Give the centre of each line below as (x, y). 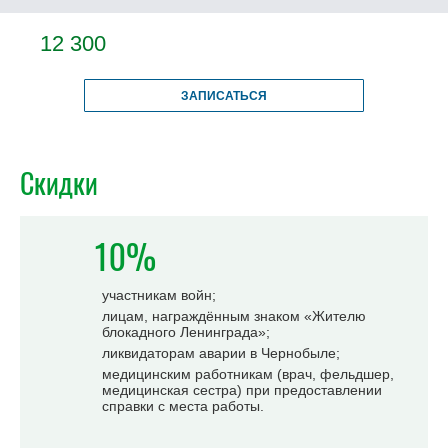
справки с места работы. (183, 406)
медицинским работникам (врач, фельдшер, (248, 374)
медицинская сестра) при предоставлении (242, 390)
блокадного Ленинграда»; (186, 332)
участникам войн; (159, 295)
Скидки (59, 183)
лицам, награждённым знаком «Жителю (234, 316)
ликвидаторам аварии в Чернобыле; (221, 353)
